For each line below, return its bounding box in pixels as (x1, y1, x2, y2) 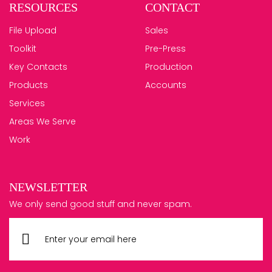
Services (9, 97, 45, 110)
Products (9, 79, 48, 92)
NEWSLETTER (9, 180, 87, 194)
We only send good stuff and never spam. (9, 198, 192, 211)
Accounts (145, 79, 186, 92)
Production (145, 61, 192, 73)
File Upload (9, 24, 56, 37)
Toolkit (9, 42, 36, 55)
